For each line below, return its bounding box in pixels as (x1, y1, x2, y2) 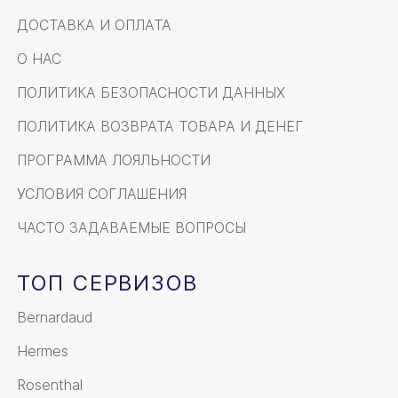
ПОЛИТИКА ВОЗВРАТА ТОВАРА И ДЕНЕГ (17, 117, 304, 136)
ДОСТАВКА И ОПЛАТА (17, 16, 171, 35)
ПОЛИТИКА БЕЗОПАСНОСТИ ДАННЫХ (17, 84, 285, 102)
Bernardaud (17, 308, 92, 327)
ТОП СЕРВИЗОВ (17, 270, 199, 297)
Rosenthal (17, 376, 83, 394)
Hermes (17, 342, 68, 361)
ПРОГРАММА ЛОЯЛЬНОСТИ (17, 151, 211, 170)
